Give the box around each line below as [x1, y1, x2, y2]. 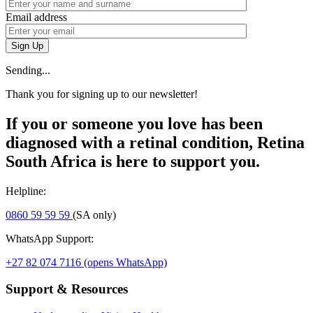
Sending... [6, 64, 50, 76]
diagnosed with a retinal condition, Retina [6, 133, 305, 152]
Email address [6, 10, 67, 23]
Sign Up [11, 40, 43, 51]
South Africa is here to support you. [6, 152, 260, 170]
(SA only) [73, 208, 116, 221]
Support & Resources [6, 282, 128, 297]
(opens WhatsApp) [84, 256, 167, 268]
